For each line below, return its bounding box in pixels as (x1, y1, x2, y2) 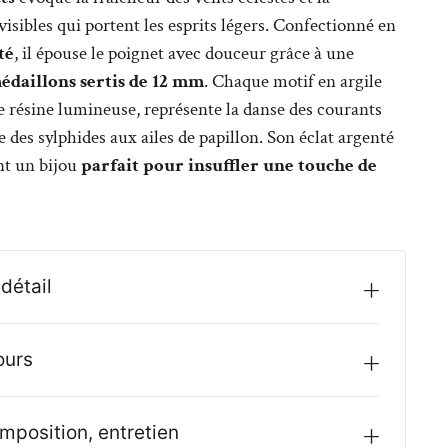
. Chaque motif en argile (203, 69, 382, 95)
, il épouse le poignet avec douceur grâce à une (13, 41, 354, 67)
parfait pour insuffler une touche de (80, 153, 377, 179)
